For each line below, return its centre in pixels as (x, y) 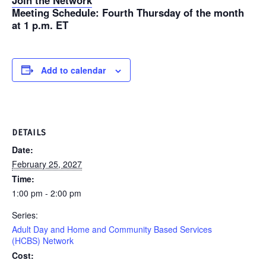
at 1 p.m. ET (40, 25)
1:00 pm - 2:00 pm (47, 193)
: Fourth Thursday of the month (170, 13)
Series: (25, 215)
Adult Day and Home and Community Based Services (112, 229)
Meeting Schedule (54, 13)
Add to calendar (73, 70)
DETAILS (29, 132)
